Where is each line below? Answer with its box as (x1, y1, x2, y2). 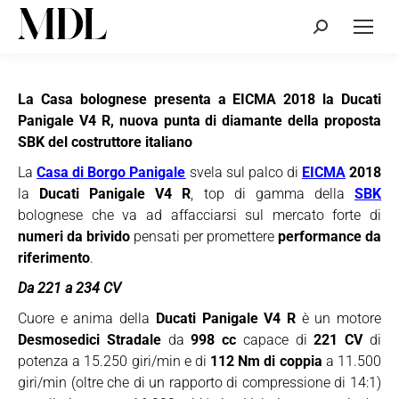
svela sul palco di (185, 164, 302, 181)
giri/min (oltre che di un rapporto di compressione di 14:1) (18, 374, 381, 391)
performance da (278, 228, 381, 245)
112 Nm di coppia (210, 353, 322, 370)
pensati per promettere (130, 228, 278, 245)
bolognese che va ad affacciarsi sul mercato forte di (18, 207, 381, 224)
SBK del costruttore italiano (18, 134, 192, 151)
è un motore (295, 310, 382, 327)
